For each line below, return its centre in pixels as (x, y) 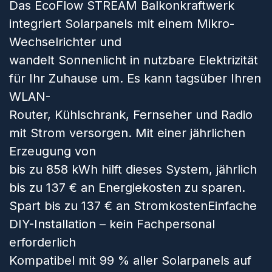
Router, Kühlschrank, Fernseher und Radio (131, 115)
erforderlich (42, 242)
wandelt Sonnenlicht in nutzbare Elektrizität (134, 60)
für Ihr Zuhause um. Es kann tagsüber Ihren (135, 78)
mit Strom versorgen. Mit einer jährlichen (127, 133)
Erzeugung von (53, 151)
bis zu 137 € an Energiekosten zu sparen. (127, 188)
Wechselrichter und (65, 42)
